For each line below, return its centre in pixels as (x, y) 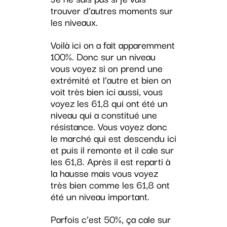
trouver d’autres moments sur (111, 10)
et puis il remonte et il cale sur (112, 150)
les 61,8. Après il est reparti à (110, 161)
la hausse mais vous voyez (104, 173)
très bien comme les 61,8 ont (110, 185)
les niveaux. (74, 22)
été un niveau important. (100, 196)
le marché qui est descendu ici (113, 138)
